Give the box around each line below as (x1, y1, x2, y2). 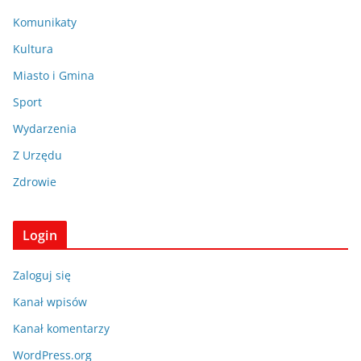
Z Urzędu (13, 147, 62, 164)
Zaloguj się (13, 268, 71, 284)
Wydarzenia (13, 121, 77, 137)
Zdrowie (13, 174, 56, 190)
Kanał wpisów (13, 294, 87, 310)
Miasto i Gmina (13, 68, 94, 84)
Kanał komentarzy (13, 321, 110, 337)
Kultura (13, 41, 53, 57)
